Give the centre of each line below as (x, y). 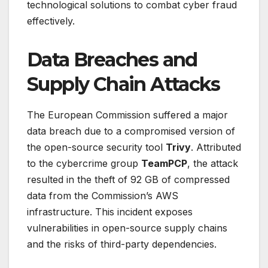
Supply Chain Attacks (123, 84)
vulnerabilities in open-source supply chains (127, 228)
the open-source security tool (96, 147)
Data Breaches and (112, 60)
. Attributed (216, 147)
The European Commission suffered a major (127, 115)
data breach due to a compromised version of (131, 131)
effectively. (51, 21)
